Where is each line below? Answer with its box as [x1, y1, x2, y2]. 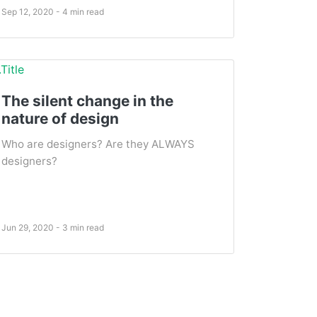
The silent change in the [1, 92, 173, 110]
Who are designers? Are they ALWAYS [1, 137, 195, 151]
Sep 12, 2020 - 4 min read [1, 6, 104, 17]
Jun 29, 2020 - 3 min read [1, 222, 104, 234]
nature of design [1, 110, 119, 128]
